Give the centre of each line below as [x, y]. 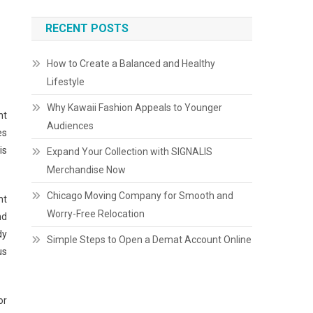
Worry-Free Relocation [96, 214]
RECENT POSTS [87, 28]
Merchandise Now [87, 170]
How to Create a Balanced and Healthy [131, 64]
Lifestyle [66, 82]
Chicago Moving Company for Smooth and [140, 196]
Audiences [71, 126]
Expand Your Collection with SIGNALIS [130, 152]
